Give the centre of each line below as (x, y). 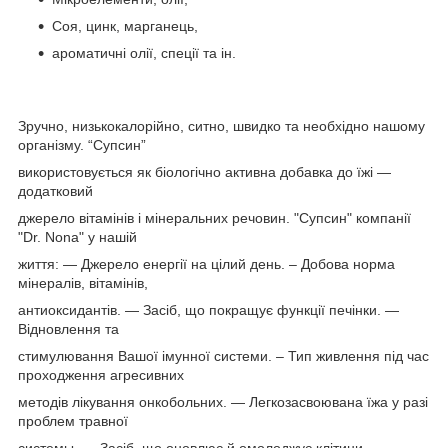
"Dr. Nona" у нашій (77, 237)
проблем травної (73, 421)
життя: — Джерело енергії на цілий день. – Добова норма (206, 264)
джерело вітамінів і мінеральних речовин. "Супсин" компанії (214, 218)
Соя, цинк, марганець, (127, 26)
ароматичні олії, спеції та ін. (144, 53)
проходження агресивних (101, 375)
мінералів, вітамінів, (83, 283)
